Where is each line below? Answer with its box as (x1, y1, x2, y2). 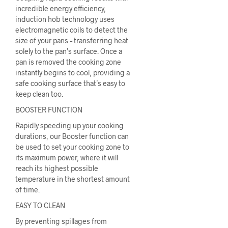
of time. (15, 185, 40, 194)
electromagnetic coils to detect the (15, 25, 128, 34)
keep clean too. (15, 89, 63, 98)
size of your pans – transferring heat (15, 36, 128, 45)
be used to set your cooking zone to (15, 142, 129, 151)
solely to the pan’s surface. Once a (15, 46, 122, 55)
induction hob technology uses (15, 14, 115, 23)
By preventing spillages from (15, 216, 107, 225)
